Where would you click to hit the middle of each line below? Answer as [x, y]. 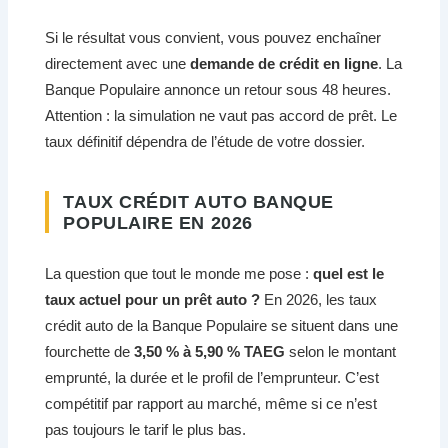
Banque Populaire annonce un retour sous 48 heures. [218, 89]
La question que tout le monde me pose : [179, 273]
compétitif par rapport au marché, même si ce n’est [211, 403]
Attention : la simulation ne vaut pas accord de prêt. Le [221, 115]
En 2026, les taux [319, 299]
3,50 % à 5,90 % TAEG [210, 351]
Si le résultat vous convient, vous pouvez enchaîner [213, 37]
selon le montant [341, 351]
